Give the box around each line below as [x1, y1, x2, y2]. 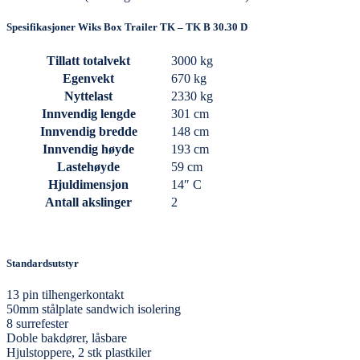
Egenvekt [63, 72, 114, 86]
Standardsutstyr [6, 257, 79, 270]
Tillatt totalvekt [47, 54, 130, 68]
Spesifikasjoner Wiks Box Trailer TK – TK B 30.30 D [6, 20, 247, 33]
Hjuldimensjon [48, 178, 129, 192]
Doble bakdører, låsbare [6, 331, 127, 346]
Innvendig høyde [43, 142, 134, 157]
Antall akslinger [45, 195, 132, 210]
